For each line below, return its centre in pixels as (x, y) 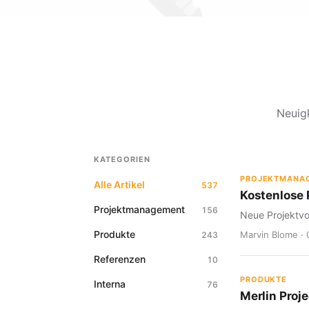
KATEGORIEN (122, 159)
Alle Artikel (119, 185)
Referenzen (120, 259)
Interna (110, 284)
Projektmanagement (139, 209)
